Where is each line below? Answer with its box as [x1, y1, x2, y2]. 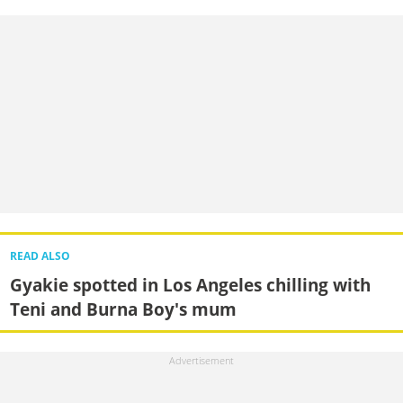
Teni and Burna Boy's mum [9, 296, 237, 321]
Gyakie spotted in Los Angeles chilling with [9, 272, 371, 297]
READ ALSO [9, 248, 70, 263]
